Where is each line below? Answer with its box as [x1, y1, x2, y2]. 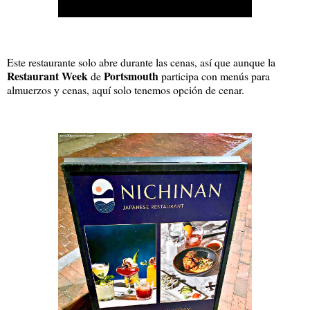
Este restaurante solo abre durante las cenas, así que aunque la [7, 55, 275, 70]
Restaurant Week [7, 68, 88, 84]
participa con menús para [158, 69, 270, 84]
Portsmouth [104, 68, 158, 84]
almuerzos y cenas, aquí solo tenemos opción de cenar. [7, 82, 248, 98]
